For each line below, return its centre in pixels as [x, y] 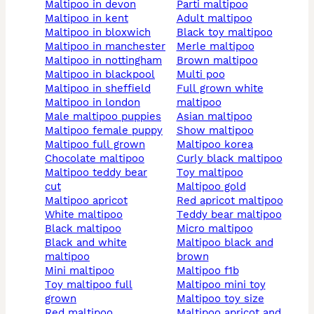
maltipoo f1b [212, 271]
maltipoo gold [216, 187]
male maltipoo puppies [108, 117]
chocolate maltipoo [98, 159]
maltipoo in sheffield [102, 89]
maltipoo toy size [225, 299]
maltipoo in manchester [110, 47]
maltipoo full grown [100, 145]
